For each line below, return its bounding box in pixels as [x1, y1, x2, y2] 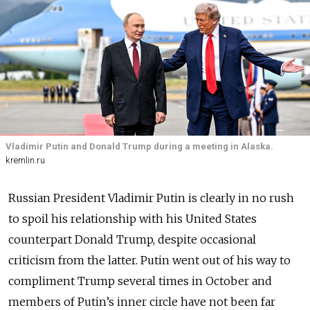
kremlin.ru [6, 155, 45, 166]
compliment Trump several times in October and [8, 274, 272, 289]
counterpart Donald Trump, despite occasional [8, 232, 256, 247]
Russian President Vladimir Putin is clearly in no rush [8, 191, 294, 206]
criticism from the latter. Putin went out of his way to [8, 253, 291, 268]
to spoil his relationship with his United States [8, 212, 257, 226]
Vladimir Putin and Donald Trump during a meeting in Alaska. [6, 141, 273, 152]
